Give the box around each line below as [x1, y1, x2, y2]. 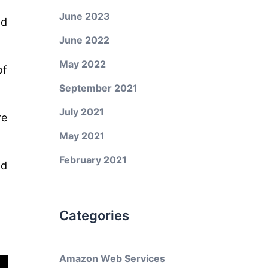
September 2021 [59, 82, 138, 94]
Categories [59, 208, 129, 223]
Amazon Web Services [59, 252, 165, 264]
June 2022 [59, 34, 109, 46]
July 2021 [59, 106, 104, 118]
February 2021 [59, 154, 127, 166]
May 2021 [59, 130, 105, 142]
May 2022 [59, 58, 106, 70]
